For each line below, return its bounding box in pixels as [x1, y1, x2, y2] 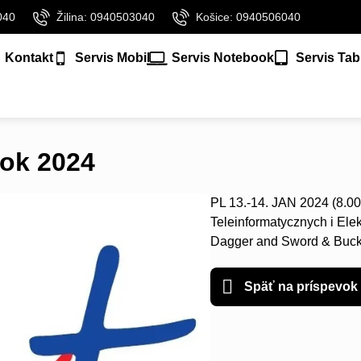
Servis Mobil [74, 51, 150, 64]
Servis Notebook [171, 51, 274, 64]
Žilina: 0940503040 [56, 10, 156, 23]
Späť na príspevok [240, 280, 358, 293]
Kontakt [4, 51, 53, 64]
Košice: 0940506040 [196, 10, 301, 23]
